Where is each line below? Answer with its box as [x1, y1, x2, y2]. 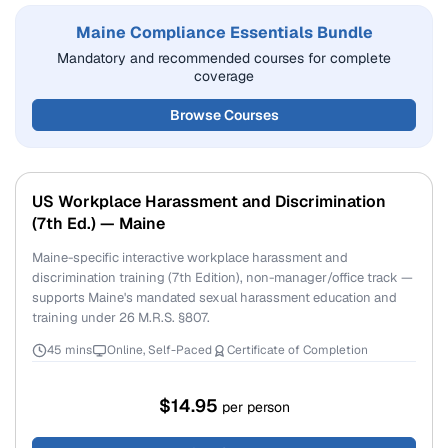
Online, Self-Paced [107, 342, 212, 358]
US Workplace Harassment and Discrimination [32, 191, 386, 212]
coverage [194, 67, 254, 85]
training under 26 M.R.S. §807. [32, 309, 210, 326]
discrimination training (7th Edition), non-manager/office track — [32, 269, 413, 286]
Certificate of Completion [227, 342, 368, 358]
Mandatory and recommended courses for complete [57, 49, 391, 67]
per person [221, 398, 290, 416]
